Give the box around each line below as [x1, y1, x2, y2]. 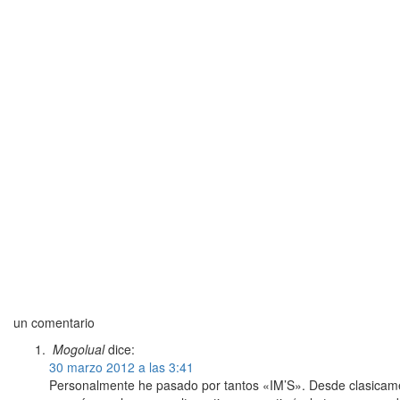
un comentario [13, 313, 95, 331]
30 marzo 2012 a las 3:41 [49, 358, 194, 376]
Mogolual [53, 340, 104, 358]
